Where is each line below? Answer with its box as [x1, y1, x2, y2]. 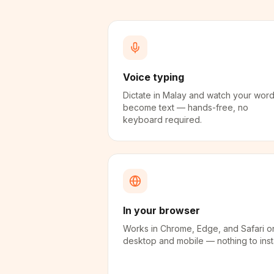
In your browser [123, 204, 200, 217]
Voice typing [123, 71, 184, 83]
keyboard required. [123, 114, 202, 125]
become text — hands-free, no [123, 102, 248, 113]
